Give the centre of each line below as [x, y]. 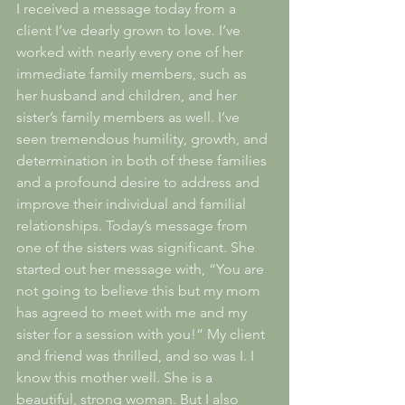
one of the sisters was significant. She [137, 247]
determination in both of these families [143, 160]
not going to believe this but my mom [140, 290]
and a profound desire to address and [140, 182]
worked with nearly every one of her [132, 52]
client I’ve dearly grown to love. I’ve [130, 30]
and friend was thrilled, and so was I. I [137, 355]
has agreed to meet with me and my [133, 312]
